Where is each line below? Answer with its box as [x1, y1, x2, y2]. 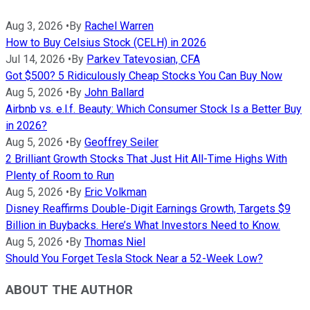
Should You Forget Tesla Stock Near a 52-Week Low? [6, 252, 263, 266]
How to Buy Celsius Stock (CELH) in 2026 [6, 36, 206, 50]
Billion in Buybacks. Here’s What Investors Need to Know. [6, 219, 280, 232]
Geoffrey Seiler [84, 136, 158, 149]
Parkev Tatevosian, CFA [86, 53, 200, 66]
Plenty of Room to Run [6, 169, 114, 183]
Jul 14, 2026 [6, 53, 65, 66]
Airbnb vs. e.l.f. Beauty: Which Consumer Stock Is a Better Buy [6, 102, 302, 116]
